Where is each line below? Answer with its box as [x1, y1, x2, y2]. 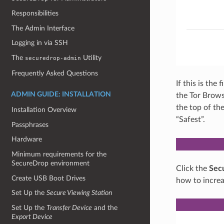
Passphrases [11, 120, 49, 128]
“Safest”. [175, 115, 205, 124]
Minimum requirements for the [11, 150, 107, 158]
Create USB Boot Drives [11, 174, 86, 182]
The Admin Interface [11, 24, 75, 32]
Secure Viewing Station [46, 189, 112, 197]
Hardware [11, 135, 42, 143]
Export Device [11, 212, 53, 220]
